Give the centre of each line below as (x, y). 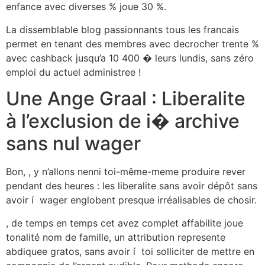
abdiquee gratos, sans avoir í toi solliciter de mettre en (130, 251)
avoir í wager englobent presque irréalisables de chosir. (131, 200)
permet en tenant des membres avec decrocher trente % (132, 43)
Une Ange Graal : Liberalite (126, 99)
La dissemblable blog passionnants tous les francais (122, 29)
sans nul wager (73, 144)
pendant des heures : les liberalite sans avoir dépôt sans (132, 186)
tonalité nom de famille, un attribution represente (116, 237)
